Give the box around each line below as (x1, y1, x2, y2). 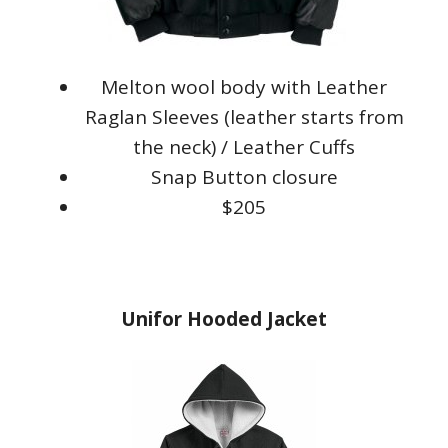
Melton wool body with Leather (101, 74, 387, 100)
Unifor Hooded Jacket (121, 306, 327, 332)
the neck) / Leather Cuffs (133, 134, 355, 160)
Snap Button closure (150, 164, 338, 190)
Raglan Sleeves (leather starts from (84, 104, 404, 130)
